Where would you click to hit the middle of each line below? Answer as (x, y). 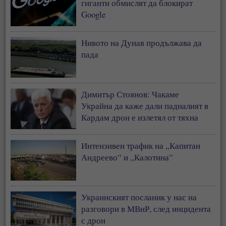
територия (100, 129)
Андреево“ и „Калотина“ (127, 157)
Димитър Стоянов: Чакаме (130, 94)
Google (94, 15)
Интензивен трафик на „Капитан (141, 146)
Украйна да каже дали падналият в (145, 106)
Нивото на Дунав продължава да (142, 43)
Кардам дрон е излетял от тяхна (140, 118)
